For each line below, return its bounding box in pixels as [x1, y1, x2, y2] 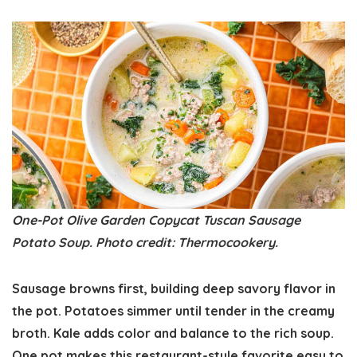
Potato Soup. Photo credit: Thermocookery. [12, 234, 278, 251]
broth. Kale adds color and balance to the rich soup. [12, 325, 334, 342]
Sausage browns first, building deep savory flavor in [12, 280, 335, 297]
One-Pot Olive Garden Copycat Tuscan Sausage [12, 212, 300, 229]
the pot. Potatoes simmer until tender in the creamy [12, 303, 335, 320]
